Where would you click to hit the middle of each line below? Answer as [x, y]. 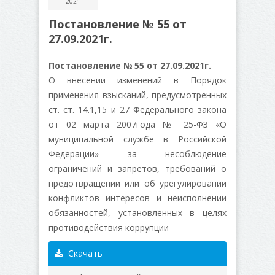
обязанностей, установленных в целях [137, 213]
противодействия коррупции [109, 228]
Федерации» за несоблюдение [137, 154]
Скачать [84, 254]
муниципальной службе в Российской [137, 139]
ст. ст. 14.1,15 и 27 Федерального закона [137, 110]
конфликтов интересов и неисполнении [137, 198]
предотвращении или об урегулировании [137, 184]
